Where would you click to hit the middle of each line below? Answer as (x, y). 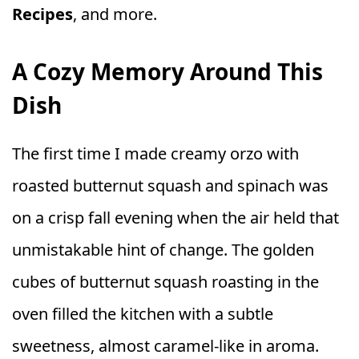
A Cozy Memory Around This (167, 71)
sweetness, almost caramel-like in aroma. (165, 346)
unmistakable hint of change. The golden (163, 250)
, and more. (115, 14)
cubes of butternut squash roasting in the (165, 282)
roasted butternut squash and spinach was (170, 186)
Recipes (42, 14)
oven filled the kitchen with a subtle (143, 314)
